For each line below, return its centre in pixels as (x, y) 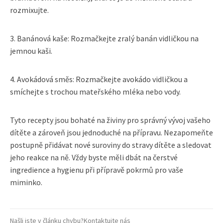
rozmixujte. (29, 10)
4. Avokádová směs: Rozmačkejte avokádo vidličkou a (99, 79)
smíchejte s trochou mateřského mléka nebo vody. (95, 91)
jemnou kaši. (31, 51)
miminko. (26, 182)
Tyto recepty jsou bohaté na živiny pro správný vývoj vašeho (110, 120)
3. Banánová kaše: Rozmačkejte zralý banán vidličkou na (104, 38)
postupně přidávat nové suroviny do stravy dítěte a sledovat (111, 145)
